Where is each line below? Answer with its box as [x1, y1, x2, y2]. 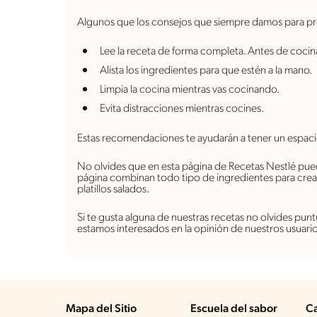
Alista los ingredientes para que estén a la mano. [100, 65, 312, 77]
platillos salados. [77, 184, 149, 196]
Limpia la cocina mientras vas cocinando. [100, 84, 279, 96]
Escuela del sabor [190, 304, 278, 316]
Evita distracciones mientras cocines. [100, 103, 264, 115]
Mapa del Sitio [66, 304, 137, 316]
